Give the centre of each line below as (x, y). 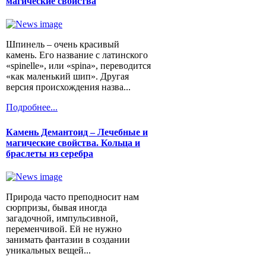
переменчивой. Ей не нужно (64, 229)
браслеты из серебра (50, 153)
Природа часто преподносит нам (72, 197)
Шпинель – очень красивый (63, 45)
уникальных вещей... (48, 251)
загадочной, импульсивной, (62, 218)
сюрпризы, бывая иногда (56, 208)
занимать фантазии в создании (68, 240)
